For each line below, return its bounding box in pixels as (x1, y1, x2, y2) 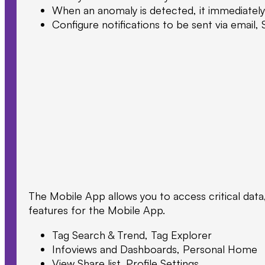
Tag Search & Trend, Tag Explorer (52, 228, 212, 241)
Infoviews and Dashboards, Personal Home (52, 242, 257, 256)
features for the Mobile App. (28, 203, 165, 216)
